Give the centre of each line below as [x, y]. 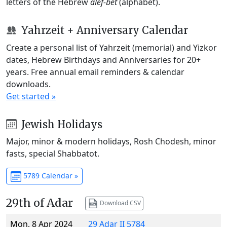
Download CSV [119, 203]
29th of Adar [40, 203]
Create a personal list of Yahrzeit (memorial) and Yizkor [111, 47]
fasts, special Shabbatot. [53, 154]
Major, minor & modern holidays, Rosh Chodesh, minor [111, 142]
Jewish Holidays [60, 124]
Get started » [31, 96]
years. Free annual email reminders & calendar [95, 72]
